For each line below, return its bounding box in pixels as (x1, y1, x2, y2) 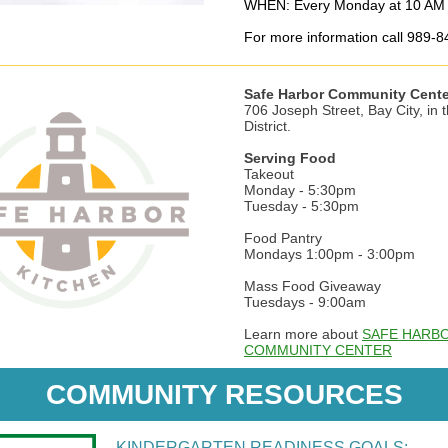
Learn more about (244, 326, 362, 342)
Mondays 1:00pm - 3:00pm (244, 246, 419, 262)
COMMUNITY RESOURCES (45, 379, 403, 410)
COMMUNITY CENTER (244, 342, 392, 358)
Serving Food (244, 150, 340, 166)
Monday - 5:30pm (244, 182, 356, 198)
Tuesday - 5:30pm (244, 198, 359, 214)
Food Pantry (244, 230, 322, 246)
